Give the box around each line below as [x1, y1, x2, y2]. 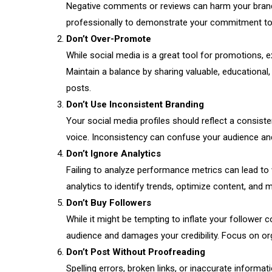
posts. [66, 83, 91, 94]
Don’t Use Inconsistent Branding [66, 99, 204, 110]
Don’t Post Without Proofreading [66, 246, 205, 258]
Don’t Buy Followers [66, 197, 151, 209]
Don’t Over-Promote [66, 33, 151, 45]
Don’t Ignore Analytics [66, 148, 161, 160]
